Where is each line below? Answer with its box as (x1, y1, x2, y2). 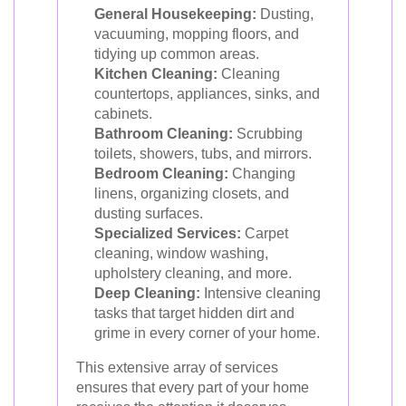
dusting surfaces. (94, 206, 203, 221)
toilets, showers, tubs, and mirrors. (94, 146, 312, 161)
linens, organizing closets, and (94, 186, 289, 201)
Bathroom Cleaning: (94, 126, 233, 141)
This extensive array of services (76, 360, 278, 375)
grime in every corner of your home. (94, 325, 320, 341)
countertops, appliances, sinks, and (94, 86, 320, 101)
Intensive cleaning (200, 285, 321, 301)
